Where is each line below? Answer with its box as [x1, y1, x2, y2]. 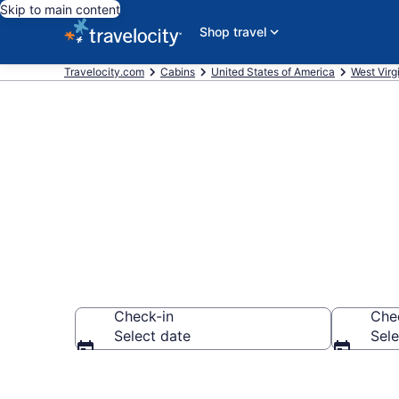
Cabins [160, 65, 195, 78]
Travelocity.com [64, 65, 144, 78]
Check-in [114, 307, 174, 325]
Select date [114, 327, 191, 345]
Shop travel [199, 24, 266, 39]
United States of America [211, 65, 335, 78]
